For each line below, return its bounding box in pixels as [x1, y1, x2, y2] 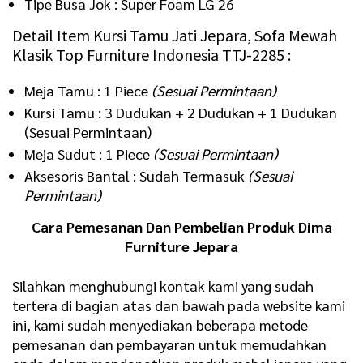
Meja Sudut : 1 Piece [24, 143, 153, 163]
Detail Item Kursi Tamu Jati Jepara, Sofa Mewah [12, 24, 337, 45]
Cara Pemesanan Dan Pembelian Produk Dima [31, 216, 332, 236]
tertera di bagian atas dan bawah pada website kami [12, 296, 345, 315]
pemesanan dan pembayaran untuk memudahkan [12, 335, 327, 354]
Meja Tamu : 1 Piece [24, 80, 152, 100]
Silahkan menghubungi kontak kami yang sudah [12, 276, 314, 296]
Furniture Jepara [125, 236, 238, 255]
